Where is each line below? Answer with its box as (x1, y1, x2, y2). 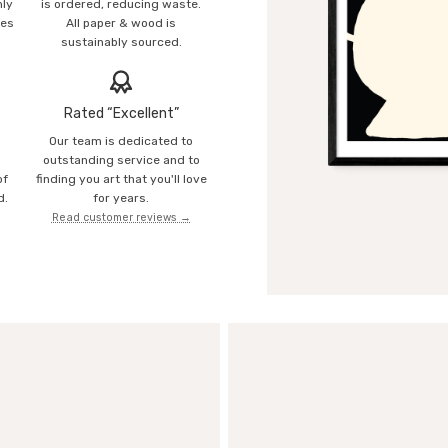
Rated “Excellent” (63, 105, 179, 123)
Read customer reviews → (51, 211, 191, 225)
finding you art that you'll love (35, 172, 207, 187)
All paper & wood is (66, 15, 177, 30)
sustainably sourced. (60, 34, 182, 49)
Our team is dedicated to (49, 134, 194, 149)
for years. (93, 191, 150, 206)
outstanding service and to (42, 153, 200, 168)
